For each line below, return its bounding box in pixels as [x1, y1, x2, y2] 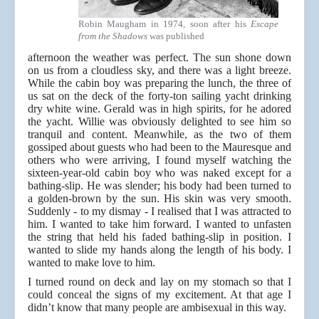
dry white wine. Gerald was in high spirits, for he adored [28, 103, 291, 115]
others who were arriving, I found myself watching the [28, 154, 291, 167]
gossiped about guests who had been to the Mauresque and [28, 141, 291, 154]
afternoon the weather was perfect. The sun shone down [28, 51, 291, 64]
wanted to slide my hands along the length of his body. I [28, 244, 291, 256]
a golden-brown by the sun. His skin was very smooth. [28, 192, 291, 205]
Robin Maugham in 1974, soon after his [78, 19, 251, 30]
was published [147, 31, 204, 42]
